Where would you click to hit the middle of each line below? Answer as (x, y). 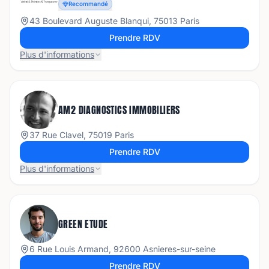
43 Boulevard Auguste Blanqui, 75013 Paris (114, 21)
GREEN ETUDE (83, 224)
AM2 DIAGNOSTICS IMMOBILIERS (119, 110)
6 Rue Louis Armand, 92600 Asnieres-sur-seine (122, 249)
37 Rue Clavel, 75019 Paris (82, 135)
